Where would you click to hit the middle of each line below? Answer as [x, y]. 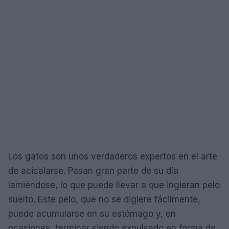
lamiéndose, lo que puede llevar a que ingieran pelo [114, 185]
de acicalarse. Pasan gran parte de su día [93, 170]
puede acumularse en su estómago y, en [92, 213]
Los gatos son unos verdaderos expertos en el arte [113, 156]
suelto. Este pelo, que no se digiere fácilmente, [104, 199]
